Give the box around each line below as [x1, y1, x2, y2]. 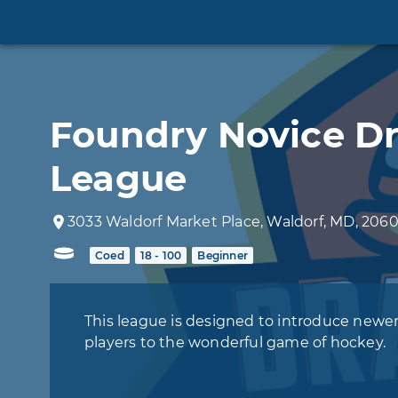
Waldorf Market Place [106, 212, 261, 230]
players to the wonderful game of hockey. [84, 333, 386, 351]
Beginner [197, 248, 249, 262]
